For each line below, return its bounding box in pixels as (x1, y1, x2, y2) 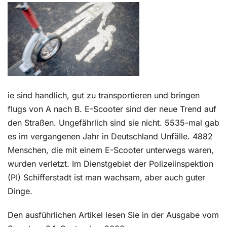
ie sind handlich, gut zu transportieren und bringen (8, 90, 200, 100)
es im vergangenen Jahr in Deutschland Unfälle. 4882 (8, 131, 213, 141)
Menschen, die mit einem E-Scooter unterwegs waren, (8, 145, 214, 155)
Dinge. (8, 186, 32, 196)
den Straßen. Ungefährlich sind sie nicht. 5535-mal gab (8, 118, 219, 128)
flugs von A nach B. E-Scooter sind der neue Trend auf (8, 104, 216, 114)
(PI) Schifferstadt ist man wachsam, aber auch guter (8, 172, 205, 182)
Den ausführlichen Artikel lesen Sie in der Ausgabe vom (8, 210, 219, 220)
